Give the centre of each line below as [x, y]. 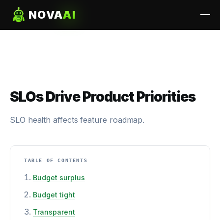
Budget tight [54, 195]
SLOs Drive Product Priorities [103, 97]
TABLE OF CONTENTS [56, 160]
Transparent [54, 212]
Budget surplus [59, 178]
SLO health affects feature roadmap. [77, 120]
